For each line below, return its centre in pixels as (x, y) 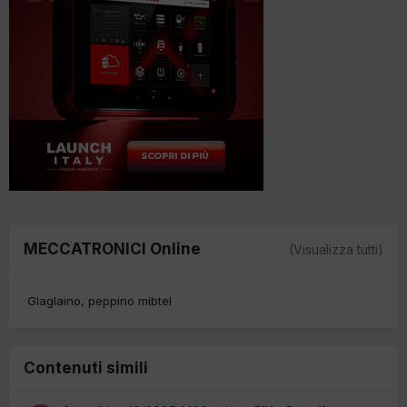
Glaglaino (54, 301)
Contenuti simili (86, 368)
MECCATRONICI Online (112, 248)
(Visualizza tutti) (336, 249)
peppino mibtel (130, 301)
